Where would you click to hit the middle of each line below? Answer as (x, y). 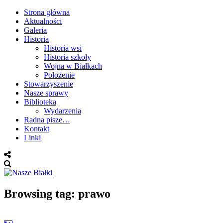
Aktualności (43, 21)
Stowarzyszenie (49, 84)
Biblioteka (40, 102)
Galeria (35, 30)
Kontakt (37, 129)
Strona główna (47, 12)
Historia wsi (63, 48)
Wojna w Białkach (73, 66)
